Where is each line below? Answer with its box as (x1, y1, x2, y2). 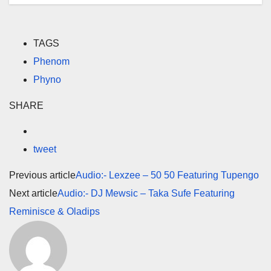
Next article (9, 188, 57, 199)
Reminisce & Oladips (9, 206, 100, 217)
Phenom (33, 56, 70, 67)
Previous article (9, 170, 76, 181)
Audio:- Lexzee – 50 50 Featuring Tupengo (76, 170, 259, 181)
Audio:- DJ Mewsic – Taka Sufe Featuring (57, 188, 235, 199)
